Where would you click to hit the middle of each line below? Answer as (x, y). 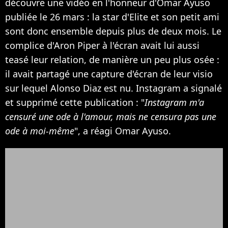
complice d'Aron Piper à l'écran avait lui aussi (102, 45)
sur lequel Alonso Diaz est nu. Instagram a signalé (113, 88)
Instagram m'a (174, 102)
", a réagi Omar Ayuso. (123, 131)
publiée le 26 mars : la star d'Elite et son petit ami (112, 17)
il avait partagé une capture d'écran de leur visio (109, 74)
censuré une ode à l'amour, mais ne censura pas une (111, 116)
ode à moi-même (40, 131)
